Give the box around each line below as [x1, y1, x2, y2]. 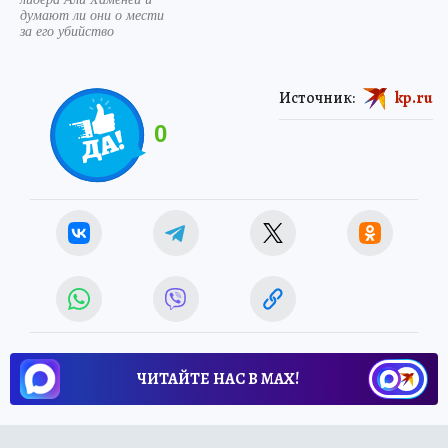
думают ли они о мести [20, 5, 164, 24]
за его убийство [20, 21, 114, 40]
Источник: [279, 86, 355, 109]
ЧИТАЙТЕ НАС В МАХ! [137, 368, 299, 390]
